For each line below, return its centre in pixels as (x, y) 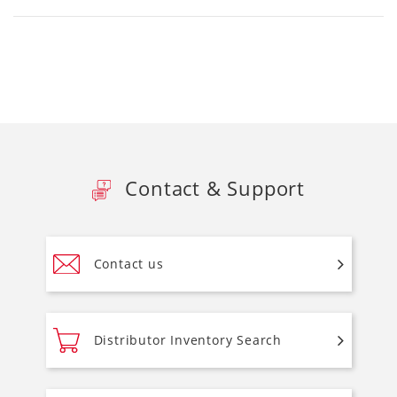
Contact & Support (212, 187)
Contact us (128, 264)
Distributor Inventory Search (187, 340)
